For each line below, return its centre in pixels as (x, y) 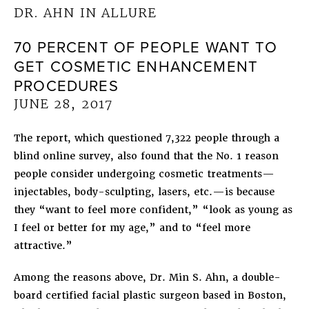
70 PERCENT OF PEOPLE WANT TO (146, 47)
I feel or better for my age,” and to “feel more (132, 227)
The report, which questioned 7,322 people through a (147, 138)
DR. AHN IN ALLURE (86, 12)
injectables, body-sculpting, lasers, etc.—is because (144, 191)
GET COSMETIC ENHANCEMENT (136, 66)
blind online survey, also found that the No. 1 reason (146, 156)
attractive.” (43, 245)
